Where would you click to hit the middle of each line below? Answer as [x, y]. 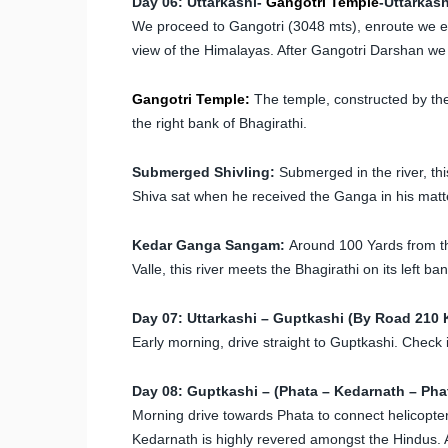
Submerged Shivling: [203, 171]
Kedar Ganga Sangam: [208, 244]
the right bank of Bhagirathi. [219, 122]
